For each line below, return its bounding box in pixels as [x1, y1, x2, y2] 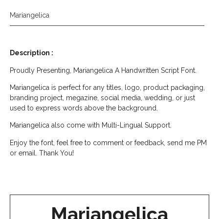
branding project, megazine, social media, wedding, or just [10, 94, 195, 102]
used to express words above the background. [10, 104, 158, 112]
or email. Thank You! [10, 149, 74, 157]
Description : [10, 49, 55, 57]
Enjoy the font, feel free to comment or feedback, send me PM [10, 138, 207, 147]
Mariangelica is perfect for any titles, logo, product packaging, [10, 84, 205, 92]
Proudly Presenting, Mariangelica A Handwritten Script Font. [10, 66, 197, 74]
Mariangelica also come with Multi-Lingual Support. [10, 121, 172, 130]
